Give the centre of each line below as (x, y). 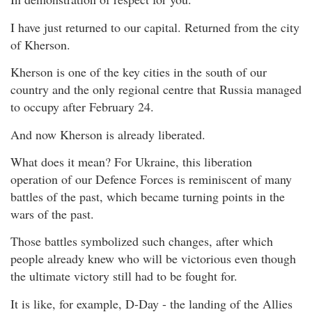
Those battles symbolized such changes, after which (142, 241)
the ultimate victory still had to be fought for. (124, 276)
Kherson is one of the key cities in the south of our (139, 72)
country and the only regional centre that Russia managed (156, 89)
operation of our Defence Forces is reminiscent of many (151, 179)
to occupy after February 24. (82, 107)
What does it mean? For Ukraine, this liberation (131, 161)
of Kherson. (40, 44)
